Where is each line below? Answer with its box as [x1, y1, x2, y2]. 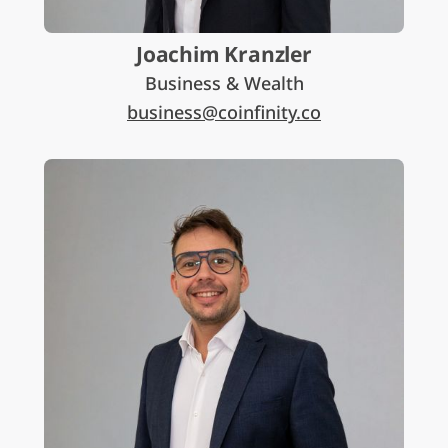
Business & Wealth [144, 71, 304, 95]
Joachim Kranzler [136, 40, 312, 68]
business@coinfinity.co [127, 100, 321, 124]
